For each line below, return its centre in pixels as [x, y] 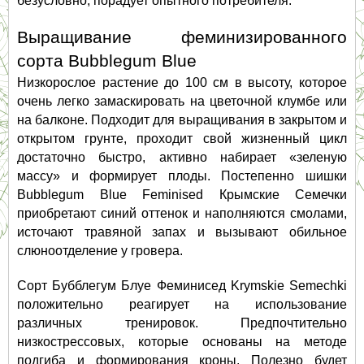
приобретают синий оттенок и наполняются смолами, [182, 214]
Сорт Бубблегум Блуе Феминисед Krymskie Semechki [182, 286]
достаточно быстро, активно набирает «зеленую [182, 158]
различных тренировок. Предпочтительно [182, 323]
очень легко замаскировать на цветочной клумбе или [182, 102]
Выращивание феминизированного [182, 38]
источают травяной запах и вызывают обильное [182, 232]
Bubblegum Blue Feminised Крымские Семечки [182, 195]
